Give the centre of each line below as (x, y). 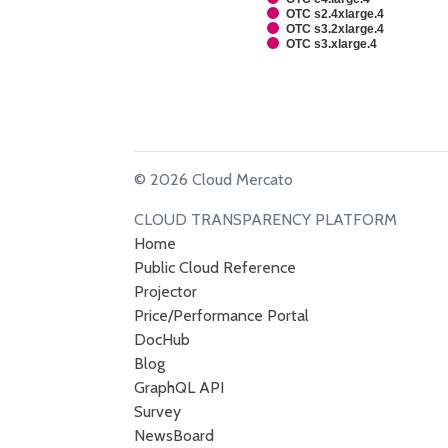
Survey (158, 411)
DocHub (162, 339)
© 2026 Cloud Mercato (214, 179)
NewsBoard (174, 435)
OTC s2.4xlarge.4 (335, 14)
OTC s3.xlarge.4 (332, 44)
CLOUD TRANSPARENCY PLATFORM (266, 219)
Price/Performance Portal (222, 315)
